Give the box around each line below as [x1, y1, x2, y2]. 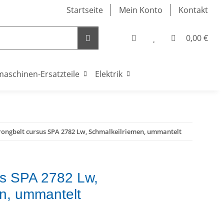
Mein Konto [119, 4, 162, 15]
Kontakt [178, 4, 208, 15]
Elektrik [95, 68, 122, 79]
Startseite [66, 4, 103, 15]
